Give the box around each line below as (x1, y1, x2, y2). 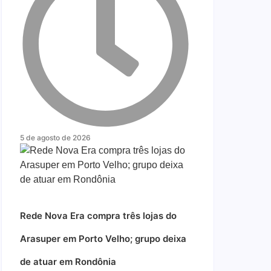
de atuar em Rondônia (20, 256, 116, 267)
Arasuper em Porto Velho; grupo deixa (20, 233, 186, 244)
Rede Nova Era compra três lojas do (20, 210, 177, 221)
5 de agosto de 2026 (20, 133, 91, 142)
